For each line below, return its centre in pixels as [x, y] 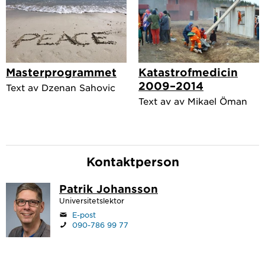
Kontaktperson [132, 161]
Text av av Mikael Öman [193, 101]
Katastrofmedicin [188, 72]
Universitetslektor [92, 200]
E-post [84, 214]
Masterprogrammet [61, 72]
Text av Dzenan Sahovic [61, 87]
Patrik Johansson [109, 188]
